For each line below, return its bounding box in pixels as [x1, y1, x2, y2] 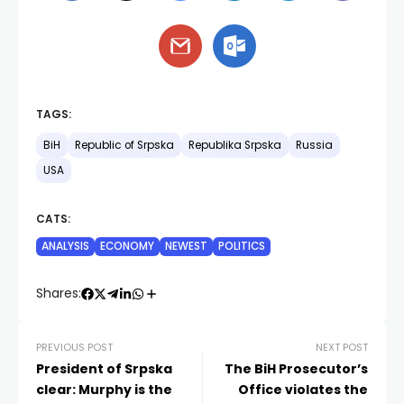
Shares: [36, 284, 81, 303]
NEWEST [165, 239, 207, 254]
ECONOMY [100, 239, 154, 254]
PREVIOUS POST [36, 340, 113, 355]
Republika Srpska [188, 138, 281, 153]
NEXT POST [316, 340, 368, 355]
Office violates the [238, 381, 368, 399]
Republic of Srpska [75, 138, 174, 153]
